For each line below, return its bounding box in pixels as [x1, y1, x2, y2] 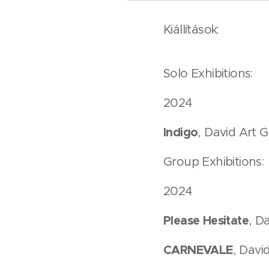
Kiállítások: [163, 22, 219, 37]
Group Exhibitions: [163, 154, 264, 169]
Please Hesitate [163, 212, 249, 228]
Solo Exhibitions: [163, 65, 253, 81]
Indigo [163, 124, 198, 140]
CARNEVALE [163, 241, 233, 258]
